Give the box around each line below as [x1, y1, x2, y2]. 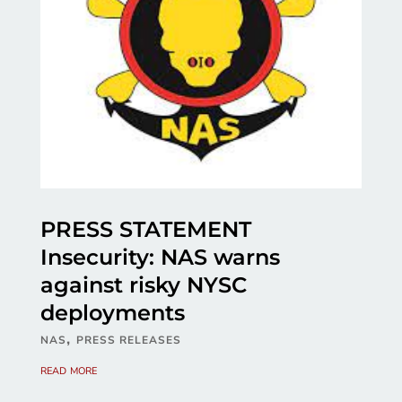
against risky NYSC [39, 272, 247, 299]
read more [39, 360, 97, 380]
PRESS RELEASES [75, 333, 181, 348]
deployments [39, 300, 185, 327]
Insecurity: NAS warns [39, 244, 280, 271]
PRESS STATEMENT [39, 216, 251, 243]
